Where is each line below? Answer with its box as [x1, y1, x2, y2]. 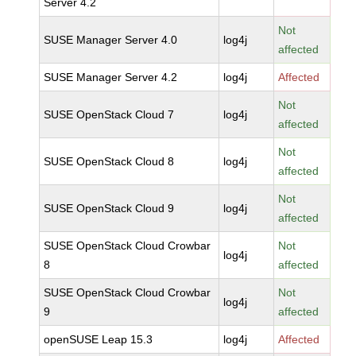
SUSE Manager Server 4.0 [44, 33, 178, 46]
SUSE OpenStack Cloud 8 [44, 155, 175, 168]
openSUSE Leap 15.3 [44, 333, 153, 346]
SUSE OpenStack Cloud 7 [44, 108, 175, 121]
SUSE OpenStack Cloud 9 [44, 202, 175, 215]
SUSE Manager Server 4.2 [44, 71, 178, 83]
